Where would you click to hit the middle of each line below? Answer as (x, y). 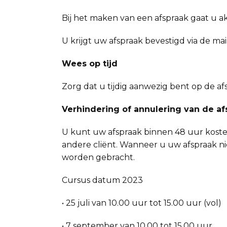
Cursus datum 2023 (102, 180)
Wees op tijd (90, 64)
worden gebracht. (98, 157)
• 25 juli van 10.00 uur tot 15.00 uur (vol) (142, 203)
